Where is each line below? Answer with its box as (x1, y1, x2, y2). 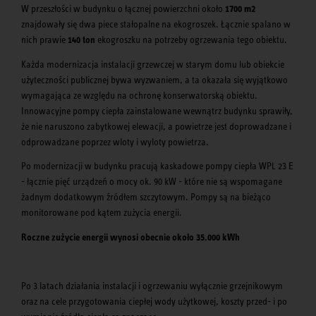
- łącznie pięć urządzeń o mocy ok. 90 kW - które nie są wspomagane (21, 176, 282, 188)
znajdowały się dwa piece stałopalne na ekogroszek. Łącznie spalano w (21, 18, 291, 30)
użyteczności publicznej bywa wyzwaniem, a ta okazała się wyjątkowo (21, 73, 288, 85)
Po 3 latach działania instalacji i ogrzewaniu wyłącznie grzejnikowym (21, 279, 283, 291)
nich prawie (21, 34, 68, 46)
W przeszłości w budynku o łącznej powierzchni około (21, 3, 225, 15)
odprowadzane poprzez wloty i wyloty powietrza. (21, 135, 211, 147)
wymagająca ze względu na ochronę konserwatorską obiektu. (21, 89, 257, 101)
